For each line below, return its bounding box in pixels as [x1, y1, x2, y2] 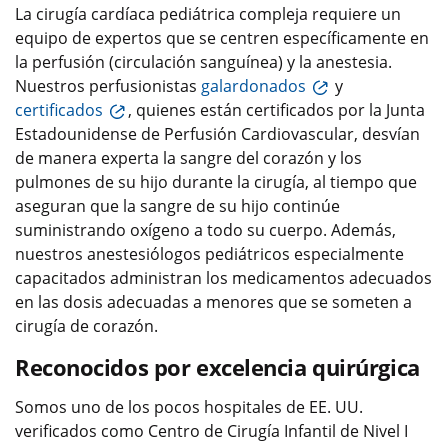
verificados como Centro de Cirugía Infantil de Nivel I [15, 419, 408, 442]
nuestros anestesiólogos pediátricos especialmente [15, 242, 404, 265]
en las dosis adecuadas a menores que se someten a [15, 290, 412, 313]
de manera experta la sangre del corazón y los [15, 146, 362, 169]
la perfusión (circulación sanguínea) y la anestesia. [15, 50, 392, 73]
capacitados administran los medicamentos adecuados [15, 266, 432, 289]
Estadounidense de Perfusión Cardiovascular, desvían [15, 122, 420, 145]
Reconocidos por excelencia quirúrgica [15, 351, 420, 382]
